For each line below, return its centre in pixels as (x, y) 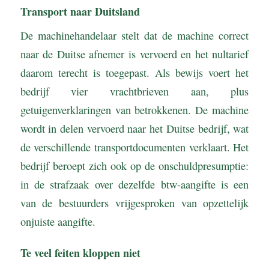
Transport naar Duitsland (80, 11)
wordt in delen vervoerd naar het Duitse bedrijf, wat (134, 129)
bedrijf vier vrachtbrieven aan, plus (134, 92)
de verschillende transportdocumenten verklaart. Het (134, 147)
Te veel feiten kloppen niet (82, 253)
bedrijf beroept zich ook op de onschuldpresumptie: (134, 166)
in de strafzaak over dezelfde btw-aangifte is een (134, 185)
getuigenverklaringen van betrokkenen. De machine (134, 110)
